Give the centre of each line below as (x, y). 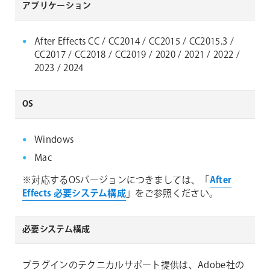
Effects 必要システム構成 (74, 194)
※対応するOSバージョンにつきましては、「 (116, 181)
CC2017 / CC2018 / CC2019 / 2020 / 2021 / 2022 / (137, 55)
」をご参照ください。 (172, 194)
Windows (54, 140)
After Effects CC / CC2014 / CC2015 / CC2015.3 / (134, 42)
